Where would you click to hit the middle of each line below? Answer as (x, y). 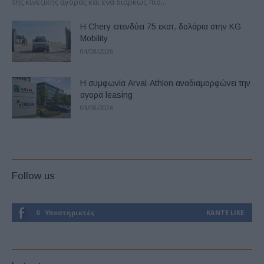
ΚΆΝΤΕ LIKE (225, 213)
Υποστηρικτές (70, 213)
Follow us (33, 176)
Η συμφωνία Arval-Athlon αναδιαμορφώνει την (165, 83)
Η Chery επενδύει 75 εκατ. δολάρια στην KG (161, 27)
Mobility (94, 39)
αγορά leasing (106, 95)
